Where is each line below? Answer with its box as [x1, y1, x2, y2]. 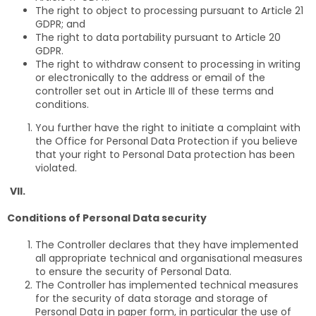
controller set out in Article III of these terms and [35, 83, 274, 98]
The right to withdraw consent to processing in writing [35, 56, 300, 71]
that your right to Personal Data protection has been [35, 147, 295, 162]
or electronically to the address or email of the [35, 70, 265, 85]
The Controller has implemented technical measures [35, 277, 298, 292]
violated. [35, 160, 77, 175]
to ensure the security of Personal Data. [35, 264, 231, 279]
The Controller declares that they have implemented [35, 237, 298, 252]
